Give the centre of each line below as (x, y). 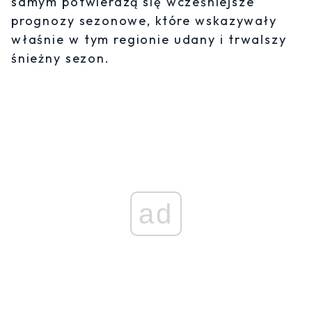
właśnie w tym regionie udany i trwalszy (149, 40)
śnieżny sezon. (61, 58)
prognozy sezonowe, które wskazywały (145, 21)
